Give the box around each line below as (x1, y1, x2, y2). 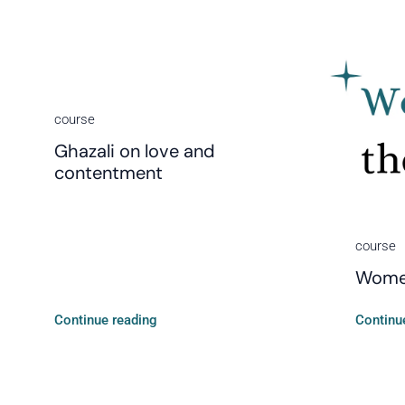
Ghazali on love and (53, 138, 215, 163)
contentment (53, 160, 163, 184)
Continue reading (53, 311, 157, 328)
